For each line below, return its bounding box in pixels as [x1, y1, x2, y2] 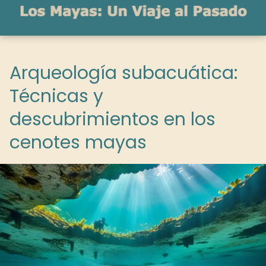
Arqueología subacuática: [9, 61, 237, 85]
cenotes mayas [9, 130, 147, 155]
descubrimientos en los [9, 107, 216, 132]
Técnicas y [9, 84, 103, 109]
